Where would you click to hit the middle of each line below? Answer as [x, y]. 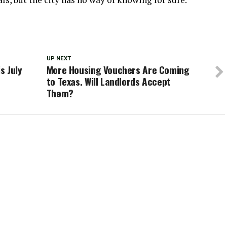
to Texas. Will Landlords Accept [108, 81]
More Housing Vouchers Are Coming [118, 70]
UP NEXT [59, 59]
